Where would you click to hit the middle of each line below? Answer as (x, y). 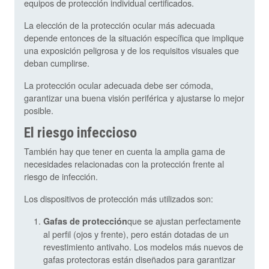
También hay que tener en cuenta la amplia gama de (125, 151)
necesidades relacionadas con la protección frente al (124, 164)
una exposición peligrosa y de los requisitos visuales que (131, 50)
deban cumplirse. (57, 63)
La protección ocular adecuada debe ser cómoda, (119, 85)
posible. (39, 110)
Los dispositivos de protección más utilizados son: (119, 199)
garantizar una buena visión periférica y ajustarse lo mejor (134, 98)
